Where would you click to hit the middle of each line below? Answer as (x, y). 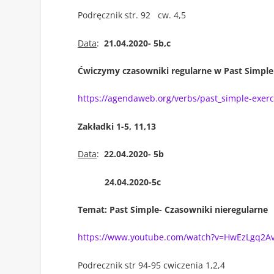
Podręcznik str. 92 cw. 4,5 (132, 15)
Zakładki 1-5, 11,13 (117, 126)
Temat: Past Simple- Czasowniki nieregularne (173, 209)
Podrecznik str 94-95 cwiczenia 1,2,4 (152, 265)
